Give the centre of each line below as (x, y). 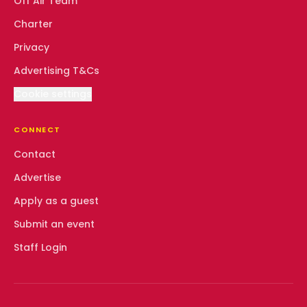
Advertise (37, 177)
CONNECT (37, 130)
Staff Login (40, 247)
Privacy (32, 47)
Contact (35, 154)
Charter (33, 24)
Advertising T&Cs (57, 71)
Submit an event (54, 224)
